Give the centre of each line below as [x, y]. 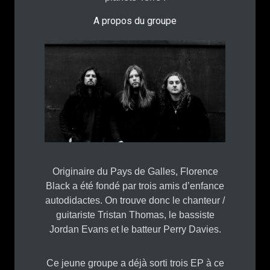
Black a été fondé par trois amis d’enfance [135, 186]
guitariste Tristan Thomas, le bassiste [135, 215]
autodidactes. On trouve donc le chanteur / [135, 200]
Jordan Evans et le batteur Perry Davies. [135, 229]
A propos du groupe [135, 21]
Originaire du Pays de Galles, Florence [135, 171]
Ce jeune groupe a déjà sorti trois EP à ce [135, 263]
